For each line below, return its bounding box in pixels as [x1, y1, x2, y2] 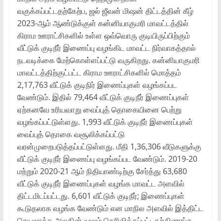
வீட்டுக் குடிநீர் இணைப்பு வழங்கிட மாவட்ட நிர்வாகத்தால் [17, 42, 196, 53]
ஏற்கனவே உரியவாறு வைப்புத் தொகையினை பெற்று [17, 104, 182, 115]
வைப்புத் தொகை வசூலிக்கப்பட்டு [17, 128, 125, 140]
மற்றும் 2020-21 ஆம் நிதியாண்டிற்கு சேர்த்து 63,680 [17, 165, 187, 177]
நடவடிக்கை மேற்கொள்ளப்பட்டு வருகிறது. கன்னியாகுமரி [17, 54, 200, 66]
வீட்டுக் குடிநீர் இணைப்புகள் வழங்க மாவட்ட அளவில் [17, 178, 184, 189]
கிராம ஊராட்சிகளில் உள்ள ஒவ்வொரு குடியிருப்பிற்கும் [17, 30, 190, 41]
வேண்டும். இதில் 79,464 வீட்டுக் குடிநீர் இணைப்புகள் [17, 91, 189, 103]
